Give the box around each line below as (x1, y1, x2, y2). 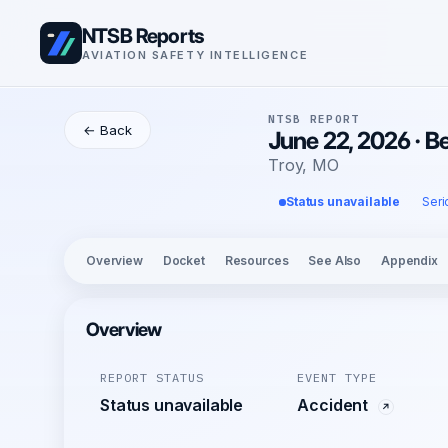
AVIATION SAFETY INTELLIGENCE (82, 47, 309, 62)
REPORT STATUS (100, 370, 204, 385)
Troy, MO (268, 155, 339, 175)
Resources (224, 253, 289, 268)
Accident (297, 395, 372, 415)
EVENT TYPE (297, 370, 378, 385)
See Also (308, 253, 362, 268)
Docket (162, 253, 205, 268)
